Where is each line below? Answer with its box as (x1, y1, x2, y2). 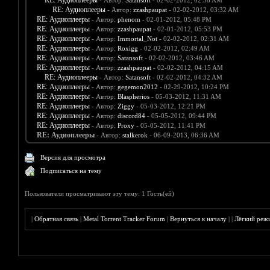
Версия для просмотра (40, 154, 106, 162)
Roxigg (117, 45, 138, 52)
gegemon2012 (117, 83, 158, 91)
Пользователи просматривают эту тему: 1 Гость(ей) (25, 190, 175, 198)
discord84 (117, 112, 145, 120)
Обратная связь (34, 215, 79, 223)
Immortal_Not (117, 35, 157, 43)
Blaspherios (117, 93, 149, 101)
